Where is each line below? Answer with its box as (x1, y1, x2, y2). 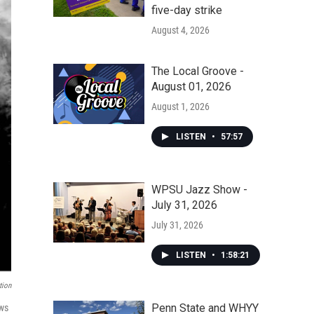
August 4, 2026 (151, 25, 210, 36)
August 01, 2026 (151, 80, 231, 93)
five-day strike (151, 4, 222, 17)
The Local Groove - (151, 64, 244, 78)
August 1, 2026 (151, 101, 210, 112)
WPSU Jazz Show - (151, 183, 247, 196)
